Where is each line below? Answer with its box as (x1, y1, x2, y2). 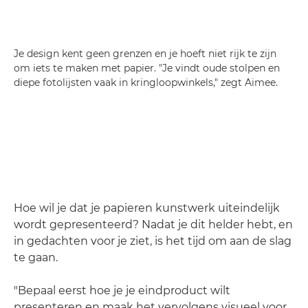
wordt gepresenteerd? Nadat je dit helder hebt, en (14, 218, 293, 231)
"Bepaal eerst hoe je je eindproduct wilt (14, 284, 230, 297)
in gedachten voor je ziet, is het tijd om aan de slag (14, 234, 291, 247)
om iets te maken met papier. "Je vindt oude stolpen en (14, 62, 280, 74)
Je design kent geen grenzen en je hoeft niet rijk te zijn (14, 47, 276, 60)
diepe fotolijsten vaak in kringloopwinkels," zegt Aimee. (14, 76, 278, 89)
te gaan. (14, 251, 58, 264)
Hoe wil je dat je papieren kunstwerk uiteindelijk (14, 201, 280, 214)
